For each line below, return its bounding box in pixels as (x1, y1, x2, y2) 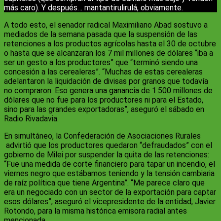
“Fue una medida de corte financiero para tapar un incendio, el (4, 159, 215, 169)
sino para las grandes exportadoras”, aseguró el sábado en (4, 105, 204, 114)
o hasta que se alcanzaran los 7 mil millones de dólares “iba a (4, 48, 213, 58)
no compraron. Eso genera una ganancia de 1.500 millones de (4, 86, 213, 96)
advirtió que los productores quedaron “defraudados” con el (4, 141, 212, 150)
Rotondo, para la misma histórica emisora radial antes (4, 206, 187, 216)
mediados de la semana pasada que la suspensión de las (4, 30, 197, 39)
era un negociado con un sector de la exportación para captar (4, 187, 216, 197)
